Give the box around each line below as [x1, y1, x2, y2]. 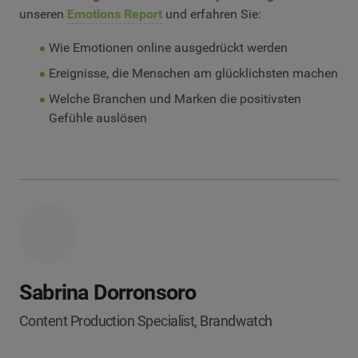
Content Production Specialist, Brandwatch [19, 312, 272, 329]
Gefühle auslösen [48, 109, 147, 125]
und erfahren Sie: [162, 6, 261, 22]
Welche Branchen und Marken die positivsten [48, 90, 301, 106]
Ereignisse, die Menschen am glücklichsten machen [48, 65, 338, 81]
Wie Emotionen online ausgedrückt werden [48, 39, 288, 55]
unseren [19, 6, 67, 22]
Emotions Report [67, 6, 162, 22]
